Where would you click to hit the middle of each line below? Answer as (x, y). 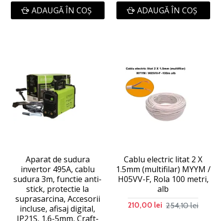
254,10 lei (182, 205)
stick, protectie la (58, 189)
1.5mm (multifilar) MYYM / (163, 169)
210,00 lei (145, 205)
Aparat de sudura (57, 160)
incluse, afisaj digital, (58, 209)
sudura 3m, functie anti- (58, 179)
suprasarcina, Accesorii (57, 199)
